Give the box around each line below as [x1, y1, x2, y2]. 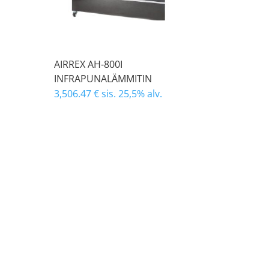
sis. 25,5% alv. [101, 87, 163, 100]
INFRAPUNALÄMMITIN [54, 72, 153, 85]
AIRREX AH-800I [54, 58, 123, 71]
